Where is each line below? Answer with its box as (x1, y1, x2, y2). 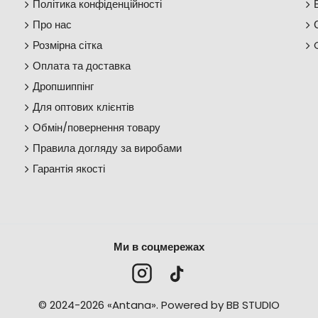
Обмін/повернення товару (33, 120, 160, 135)
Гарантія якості (33, 161, 105, 176)
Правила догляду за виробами (33, 141, 182, 155)
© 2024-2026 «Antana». (38, 297, 161, 312)
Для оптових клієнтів (33, 99, 134, 114)
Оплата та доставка (33, 58, 131, 73)
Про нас (33, 17, 72, 32)
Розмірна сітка (33, 38, 102, 53)
